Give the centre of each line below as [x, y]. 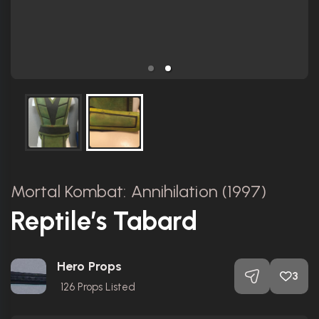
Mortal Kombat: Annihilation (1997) [139, 191]
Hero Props [89, 266]
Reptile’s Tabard [104, 221]
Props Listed [105, 287]
